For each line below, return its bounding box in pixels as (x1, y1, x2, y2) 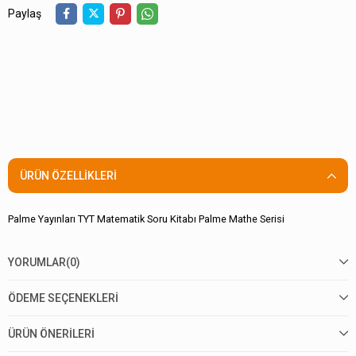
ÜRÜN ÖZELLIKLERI (20, 169, 117, 183)
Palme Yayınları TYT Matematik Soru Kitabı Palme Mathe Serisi (8, 213, 284, 226)
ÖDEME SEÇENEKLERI (8, 292, 118, 305)
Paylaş (8, 6, 41, 20)
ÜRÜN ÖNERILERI (8, 327, 95, 341)
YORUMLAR (8, 256, 66, 269)
